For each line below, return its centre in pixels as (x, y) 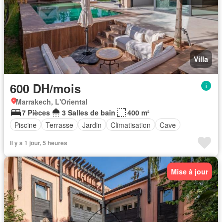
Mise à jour (190, 171)
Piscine (26, 125)
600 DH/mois (45, 88)
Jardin (92, 125)
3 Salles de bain (89, 112)
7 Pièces (36, 112)
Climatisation (131, 125)
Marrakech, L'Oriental (52, 102)
